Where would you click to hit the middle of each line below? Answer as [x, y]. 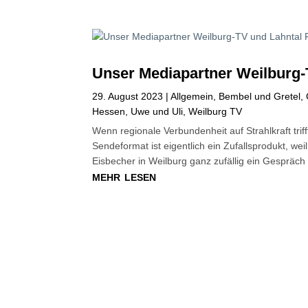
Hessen [109, 112]
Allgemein [192, 97]
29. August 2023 [128, 97]
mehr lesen [124, 176]
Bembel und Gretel [260, 97]
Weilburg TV [216, 112]
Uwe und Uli [157, 112]
